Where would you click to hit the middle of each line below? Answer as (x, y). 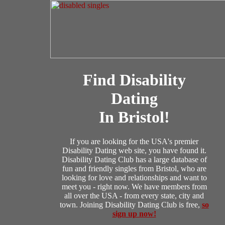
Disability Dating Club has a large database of (134, 160)
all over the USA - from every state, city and (134, 196)
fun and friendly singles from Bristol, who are (134, 169)
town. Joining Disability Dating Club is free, (131, 205)
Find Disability (134, 80)
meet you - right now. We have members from (134, 187)
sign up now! (134, 214)
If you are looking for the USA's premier (134, 142)
